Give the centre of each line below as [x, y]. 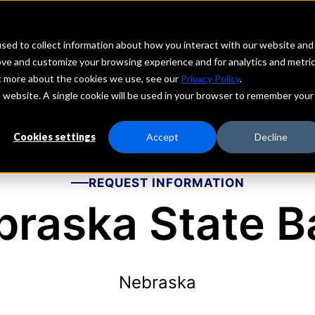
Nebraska [157, 282]
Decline [271, 137]
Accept [162, 137]
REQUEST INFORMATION [166, 183]
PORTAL [199, 38]
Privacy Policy [210, 78]
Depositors [58, 39]
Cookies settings [54, 137]
